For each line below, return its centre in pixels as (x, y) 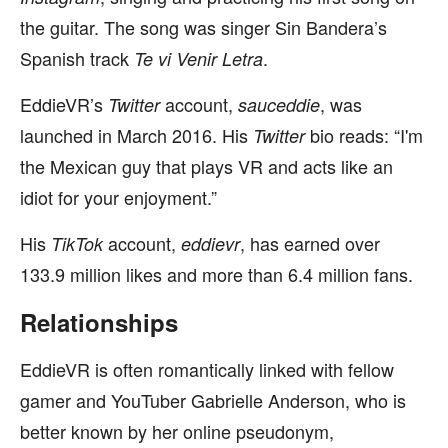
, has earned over (310, 243)
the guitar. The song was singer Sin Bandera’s (203, 27)
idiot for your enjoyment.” (118, 197)
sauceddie (279, 104)
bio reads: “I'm (366, 135)
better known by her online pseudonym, (177, 431)
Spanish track (77, 58)
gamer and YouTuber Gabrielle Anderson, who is (213, 400)
